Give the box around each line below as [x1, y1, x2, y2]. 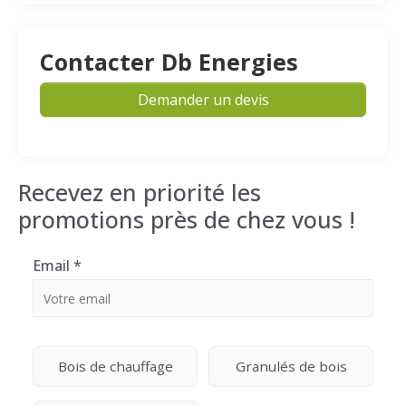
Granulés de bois [235, 357, 347, 375]
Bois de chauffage [57, 357, 173, 375]
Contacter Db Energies [40, 46, 298, 77]
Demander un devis [137, 90, 269, 110]
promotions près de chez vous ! [18, 204, 355, 235]
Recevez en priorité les [18, 177, 261, 208]
